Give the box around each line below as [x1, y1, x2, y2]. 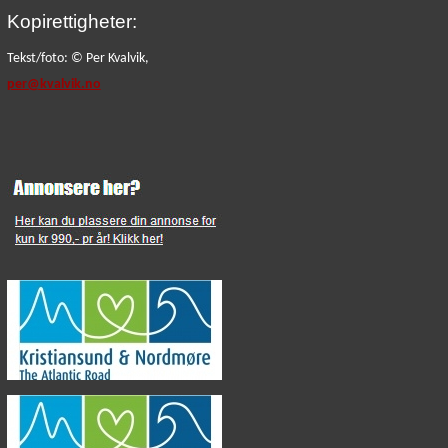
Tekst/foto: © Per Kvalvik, [6, 51, 149, 66]
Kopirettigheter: [6, 11, 137, 32]
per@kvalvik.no [6, 77, 101, 92]
